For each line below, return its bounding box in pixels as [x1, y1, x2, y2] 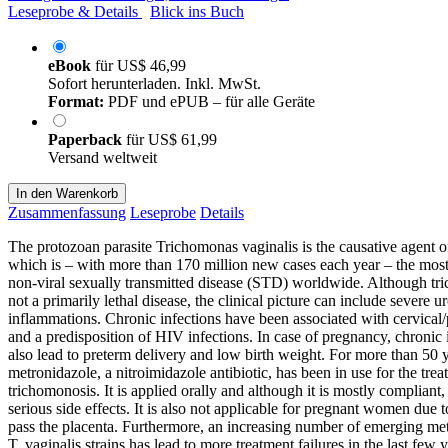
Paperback [48, 130, 126, 148]
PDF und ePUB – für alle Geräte [104, 92, 315, 110]
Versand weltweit [48, 148, 157, 166]
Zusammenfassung [8, 203, 126, 221]
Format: [48, 92, 104, 110]
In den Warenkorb [16, 185, 118, 201]
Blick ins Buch [150, 2, 244, 20]
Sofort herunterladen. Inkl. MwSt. [48, 74, 261, 92]
